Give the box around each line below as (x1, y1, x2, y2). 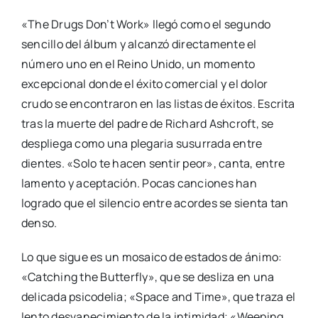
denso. (21, 215, 57, 231)
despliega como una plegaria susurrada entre (21, 136, 263, 152)
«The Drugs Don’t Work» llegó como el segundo (21, 16, 271, 33)
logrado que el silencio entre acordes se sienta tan (21, 195, 289, 212)
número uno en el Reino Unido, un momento (21, 56, 256, 72)
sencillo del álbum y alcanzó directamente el (21, 36, 257, 53)
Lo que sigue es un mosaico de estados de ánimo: (21, 249, 283, 265)
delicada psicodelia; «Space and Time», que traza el (21, 289, 296, 305)
